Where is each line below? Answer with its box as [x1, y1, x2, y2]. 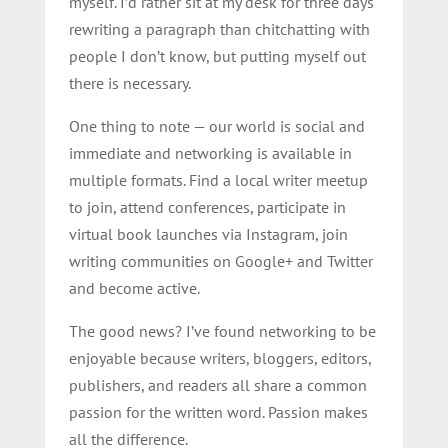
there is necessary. [68, 72, 191, 93]
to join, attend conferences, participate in [68, 196, 346, 217]
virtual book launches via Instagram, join [68, 223, 348, 244]
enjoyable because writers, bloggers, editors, [68, 347, 371, 368]
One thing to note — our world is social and [68, 115, 365, 136]
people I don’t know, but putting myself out [68, 45, 366, 66]
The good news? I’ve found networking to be [68, 320, 376, 341]
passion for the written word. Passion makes [68, 401, 368, 422]
